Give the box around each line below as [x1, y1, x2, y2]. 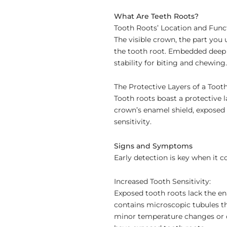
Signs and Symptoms [114, 141, 193, 150]
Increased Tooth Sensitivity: [114, 177, 211, 186]
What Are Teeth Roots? [114, 11, 199, 21]
